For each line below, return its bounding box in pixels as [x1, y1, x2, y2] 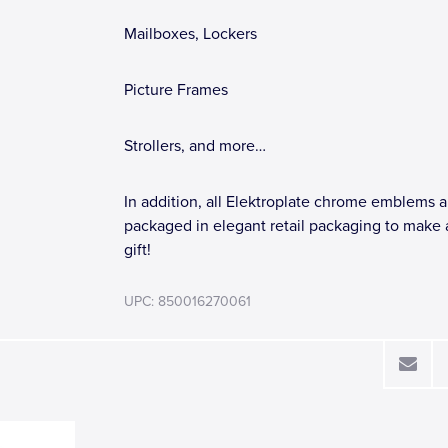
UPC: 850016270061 [124, 293, 251, 310]
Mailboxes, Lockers [124, 24, 257, 44]
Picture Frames [124, 80, 228, 100]
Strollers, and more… [124, 136, 266, 156]
